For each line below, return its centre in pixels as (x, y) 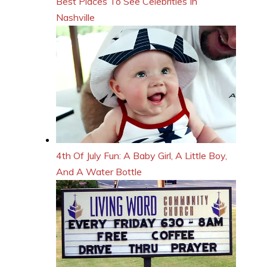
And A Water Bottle (99, 172)
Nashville (75, 17)
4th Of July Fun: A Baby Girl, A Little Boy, (142, 156)
